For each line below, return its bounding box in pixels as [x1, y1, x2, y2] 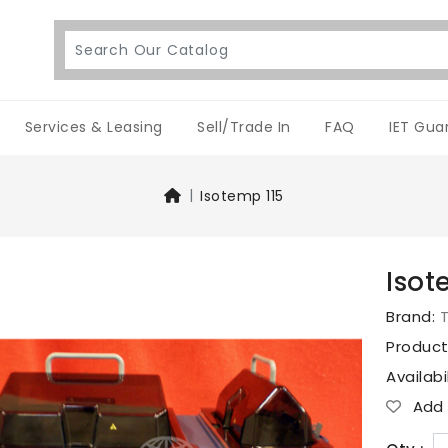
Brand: [386, 306, 440, 328]
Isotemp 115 [200, 186, 284, 207]
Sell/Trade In [197, 117, 291, 138]
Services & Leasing [24, 117, 163, 138]
